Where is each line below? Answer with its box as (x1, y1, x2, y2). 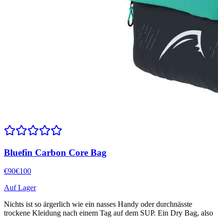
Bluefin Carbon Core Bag (4, 147, 107, 158)
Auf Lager (4, 183, 36, 192)
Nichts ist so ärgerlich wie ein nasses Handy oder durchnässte (4, 200, 192, 209)
